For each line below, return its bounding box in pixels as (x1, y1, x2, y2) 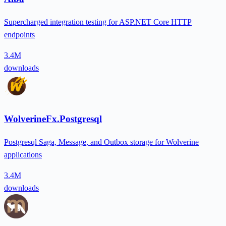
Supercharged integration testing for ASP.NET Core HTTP (4, 18, 192, 27)
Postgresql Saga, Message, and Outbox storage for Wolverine (4, 137, 199, 146)
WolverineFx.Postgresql (4, 113, 102, 124)
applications (4, 150, 42, 159)
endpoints (4, 30, 35, 39)
